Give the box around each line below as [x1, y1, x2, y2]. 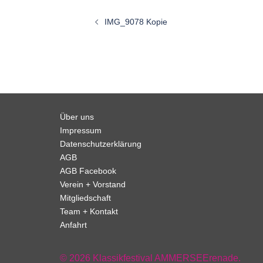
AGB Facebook [60, 166, 116, 176]
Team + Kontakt [60, 206, 118, 216]
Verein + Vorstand [60, 179, 126, 189]
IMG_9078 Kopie [104, 16, 167, 26]
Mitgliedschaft [60, 193, 111, 203]
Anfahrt [60, 220, 87, 230]
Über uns [60, 112, 94, 122]
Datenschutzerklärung [60, 139, 141, 149]
